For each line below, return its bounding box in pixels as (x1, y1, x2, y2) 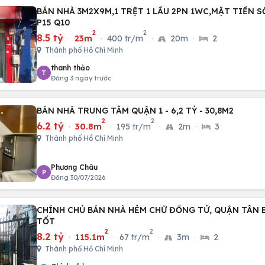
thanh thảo (51, 63, 90, 72)
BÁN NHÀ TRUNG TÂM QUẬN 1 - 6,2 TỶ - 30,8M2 (37, 105, 234, 116)
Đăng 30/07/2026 (51, 173, 105, 182)
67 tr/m (119, 232, 150, 243)
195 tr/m (117, 121, 151, 132)
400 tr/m (107, 33, 143, 44)
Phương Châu (51, 163, 98, 172)
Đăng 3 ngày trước (51, 74, 111, 82)
